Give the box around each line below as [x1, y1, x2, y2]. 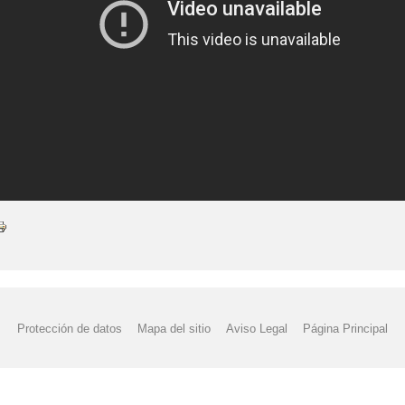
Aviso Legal [226, 321, 288, 335]
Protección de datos [16, 321, 122, 335]
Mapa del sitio [137, 321, 211, 335]
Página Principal [303, 321, 389, 335]
